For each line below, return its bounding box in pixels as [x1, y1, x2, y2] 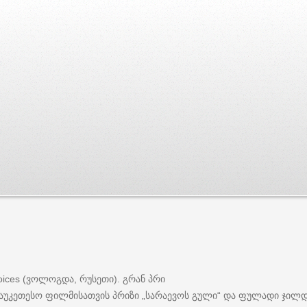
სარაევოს [145, 288, 189, 302]
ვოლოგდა [26, 272, 74, 285]
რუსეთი [79, 272, 114, 285]
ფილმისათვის [45, 288, 110, 302]
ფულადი [238, 288, 279, 302]
